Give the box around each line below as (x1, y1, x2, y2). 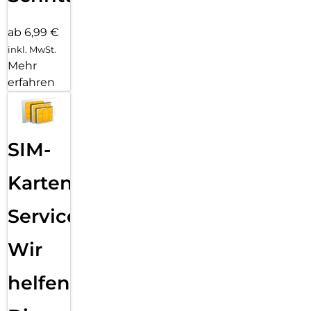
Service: (8, 205, 83, 228)
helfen (8, 271, 70, 295)
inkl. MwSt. (8, 43, 56, 55)
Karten (8, 171, 73, 195)
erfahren (8, 75, 55, 89)
